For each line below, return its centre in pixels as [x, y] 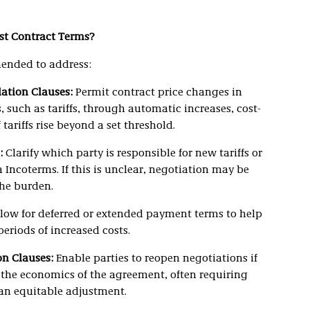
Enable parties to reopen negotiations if [155, 259]
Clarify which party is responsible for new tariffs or [132, 154]
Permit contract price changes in [157, 93]
